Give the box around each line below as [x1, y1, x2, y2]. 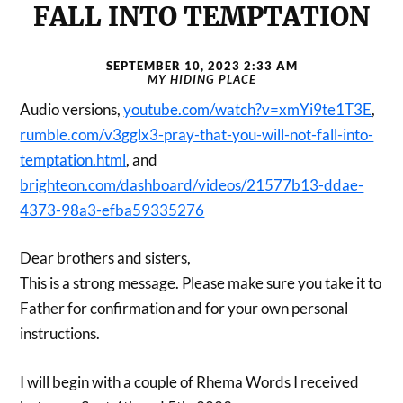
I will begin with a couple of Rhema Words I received [20, 372, 360, 391]
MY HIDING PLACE [147, 71, 256, 86]
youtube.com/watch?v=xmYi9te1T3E [123, 99, 372, 119]
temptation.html [20, 149, 127, 169]
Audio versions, [20, 99, 124, 119]
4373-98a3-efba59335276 [20, 200, 205, 219]
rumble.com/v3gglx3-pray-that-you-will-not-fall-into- [20, 124, 374, 144]
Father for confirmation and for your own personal [20, 299, 349, 318]
